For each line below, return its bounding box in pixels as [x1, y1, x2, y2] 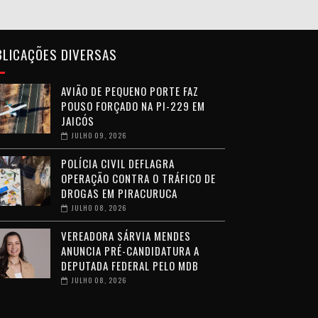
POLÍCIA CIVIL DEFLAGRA [60, 155, 175, 172]
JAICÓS [60, 113, 94, 129]
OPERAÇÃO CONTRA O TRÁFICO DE [60, 170, 216, 187]
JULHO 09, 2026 [71, 130, 126, 141]
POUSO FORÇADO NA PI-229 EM [60, 98, 205, 114]
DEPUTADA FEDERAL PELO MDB [60, 258, 199, 274]
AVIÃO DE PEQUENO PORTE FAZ [60, 83, 199, 99]
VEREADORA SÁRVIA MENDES [60, 228, 191, 244]
